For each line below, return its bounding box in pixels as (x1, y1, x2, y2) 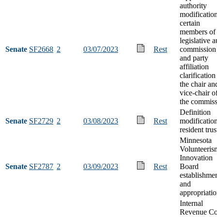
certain (180, 18, 200, 27)
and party (180, 53, 208, 62)
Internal (180, 199, 203, 207)
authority (180, 1, 207, 10)
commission (180, 45, 216, 53)
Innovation (180, 153, 213, 162)
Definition (180, 108, 211, 116)
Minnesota (180, 136, 212, 144)
